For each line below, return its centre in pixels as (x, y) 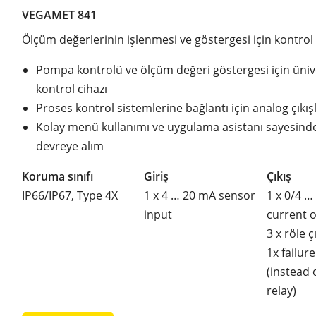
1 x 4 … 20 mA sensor (200, 195)
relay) (281, 290)
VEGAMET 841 (59, 14)
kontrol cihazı (72, 89)
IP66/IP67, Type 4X (70, 195)
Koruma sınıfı (57, 176)
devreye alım (70, 146)
